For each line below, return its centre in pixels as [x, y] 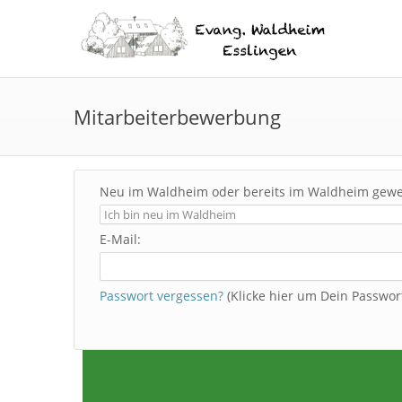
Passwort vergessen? [162, 296]
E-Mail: [120, 240]
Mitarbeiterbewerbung [177, 117]
